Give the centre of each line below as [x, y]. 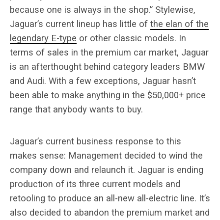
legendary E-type [43, 38]
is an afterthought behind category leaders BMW [107, 66]
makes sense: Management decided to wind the [106, 155]
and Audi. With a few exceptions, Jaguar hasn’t [103, 81]
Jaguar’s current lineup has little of [80, 24]
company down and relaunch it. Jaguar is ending [107, 169]
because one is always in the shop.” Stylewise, [103, 9]
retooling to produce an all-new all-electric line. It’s [110, 198]
